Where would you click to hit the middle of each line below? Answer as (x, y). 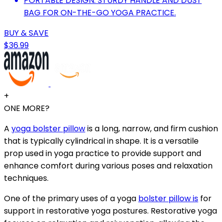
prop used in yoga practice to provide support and (103, 153)
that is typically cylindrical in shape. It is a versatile (101, 141)
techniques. (26, 178)
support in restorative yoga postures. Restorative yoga (111, 211)
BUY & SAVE (26, 33)
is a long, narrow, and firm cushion (152, 128)
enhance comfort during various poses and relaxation (108, 166)
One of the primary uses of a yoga (71, 198)
